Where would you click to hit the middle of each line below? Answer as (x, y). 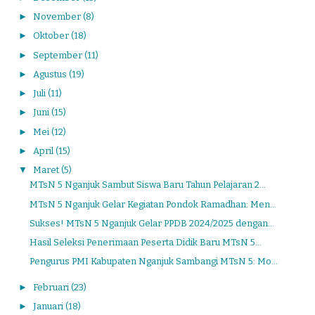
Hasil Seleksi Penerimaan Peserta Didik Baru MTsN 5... (146, 242)
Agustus (51, 74)
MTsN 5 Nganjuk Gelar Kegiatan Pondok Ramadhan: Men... (153, 204)
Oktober (52, 36)
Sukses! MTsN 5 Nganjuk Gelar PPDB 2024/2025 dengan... (152, 223)
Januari (49, 306)
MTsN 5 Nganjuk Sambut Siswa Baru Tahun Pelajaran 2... (148, 185)
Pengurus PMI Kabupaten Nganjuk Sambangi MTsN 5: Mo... (154, 262)
